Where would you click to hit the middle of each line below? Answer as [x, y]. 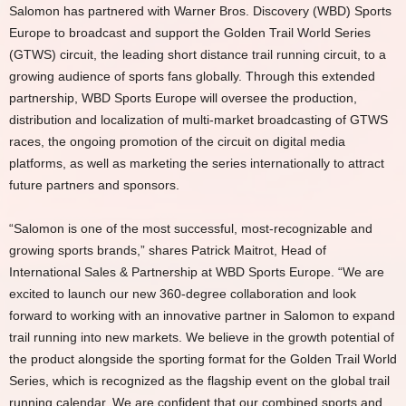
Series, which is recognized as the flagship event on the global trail [199, 381]
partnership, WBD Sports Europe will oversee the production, [183, 98]
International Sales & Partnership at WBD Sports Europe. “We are [197, 272]
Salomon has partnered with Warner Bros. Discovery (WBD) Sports [200, 11]
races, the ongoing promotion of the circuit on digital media [177, 141]
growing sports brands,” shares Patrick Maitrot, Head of [168, 250]
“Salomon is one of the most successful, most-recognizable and [191, 228]
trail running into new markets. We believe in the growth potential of [202, 337]
